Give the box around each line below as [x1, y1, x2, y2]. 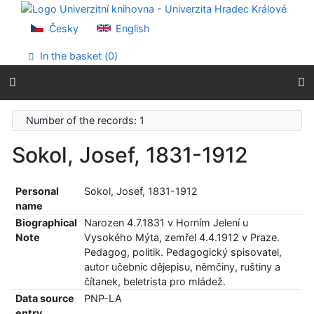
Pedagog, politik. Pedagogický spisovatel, [83, 246, 282, 259]
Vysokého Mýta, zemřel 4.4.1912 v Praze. [83, 231, 280, 244]
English [113, 22, 151, 34]
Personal [15, 185, 59, 198]
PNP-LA [83, 292, 122, 305]
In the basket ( [37, 49, 109, 62]
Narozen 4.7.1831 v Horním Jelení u [83, 217, 248, 229]
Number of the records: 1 [26, 114, 151, 127]
